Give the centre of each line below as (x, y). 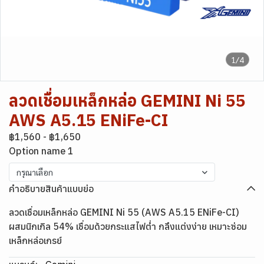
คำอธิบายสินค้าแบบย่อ (51, 189)
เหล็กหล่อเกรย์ (35, 240)
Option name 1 (41, 151)
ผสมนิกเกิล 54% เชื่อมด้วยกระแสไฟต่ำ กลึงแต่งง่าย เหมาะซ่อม (128, 226)
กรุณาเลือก (35, 172)
